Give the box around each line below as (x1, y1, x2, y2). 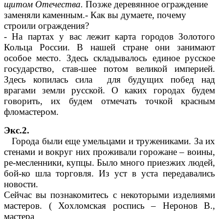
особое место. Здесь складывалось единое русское (4, 53, 215, 64)
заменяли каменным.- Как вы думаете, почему (4, 10, 186, 21)
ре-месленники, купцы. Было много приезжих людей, (4, 157, 215, 168)
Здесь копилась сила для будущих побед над (4, 74, 215, 85)
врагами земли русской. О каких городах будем (4, 85, 215, 96)
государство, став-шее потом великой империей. (4, 64, 215, 74)
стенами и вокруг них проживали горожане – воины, (4, 147, 215, 157)
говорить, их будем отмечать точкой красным (4, 96, 215, 107)
